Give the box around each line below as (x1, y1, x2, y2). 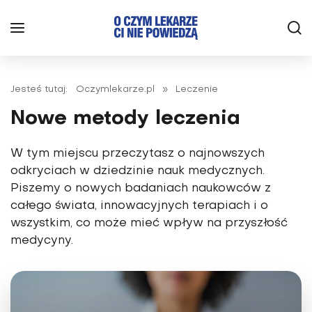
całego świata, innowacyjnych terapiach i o (10, 201, 268, 212)
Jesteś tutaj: (10, 85, 73, 94)
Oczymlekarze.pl (76, 85, 155, 94)
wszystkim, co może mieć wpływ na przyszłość (10, 218, 288, 229)
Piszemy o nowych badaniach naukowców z (10, 183, 271, 194)
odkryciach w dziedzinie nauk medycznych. (10, 166, 265, 177)
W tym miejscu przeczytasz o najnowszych (10, 148, 265, 159)
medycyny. (10, 235, 73, 247)
